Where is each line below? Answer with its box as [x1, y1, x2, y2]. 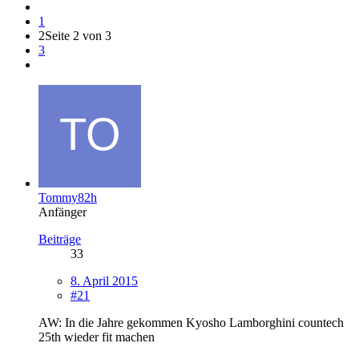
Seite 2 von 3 [45, 28, 111, 42]
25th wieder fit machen [38, 329, 155, 344]
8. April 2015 [71, 273, 138, 288]
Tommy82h [38, 190, 97, 204]
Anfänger [38, 204, 87, 219]
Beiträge [38, 232, 81, 246]
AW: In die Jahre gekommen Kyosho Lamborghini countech [38, 315, 344, 329]
